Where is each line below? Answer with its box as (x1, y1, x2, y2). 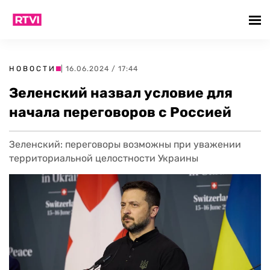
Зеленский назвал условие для (9, 84, 233, 101)
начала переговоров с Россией (9, 104, 231, 121)
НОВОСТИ (9, 64, 56, 73)
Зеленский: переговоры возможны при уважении (9, 139, 241, 150)
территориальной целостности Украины (9, 152, 198, 164)
